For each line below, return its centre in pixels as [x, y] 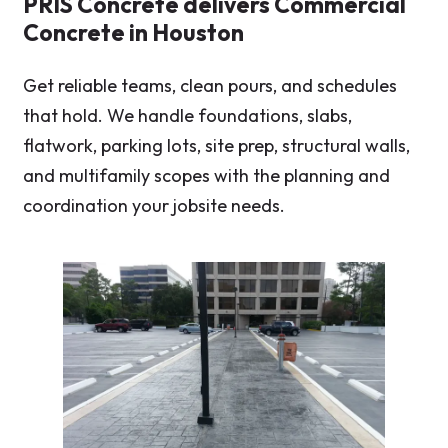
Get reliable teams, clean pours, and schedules [210, 85]
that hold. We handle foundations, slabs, [187, 115]
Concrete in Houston [133, 32]
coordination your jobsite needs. [154, 205]
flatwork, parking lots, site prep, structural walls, [216, 145]
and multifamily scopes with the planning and [206, 175]
